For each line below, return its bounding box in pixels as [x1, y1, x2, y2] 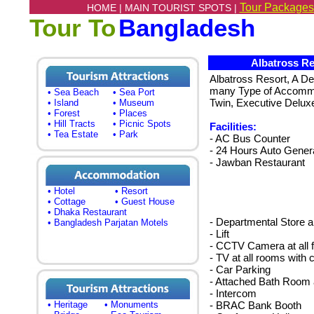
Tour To [29, 14, 116, 41]
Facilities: [209, 121, 257, 132]
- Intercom [209, 287, 257, 299]
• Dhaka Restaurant [48, 207, 127, 217]
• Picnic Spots [113, 118, 171, 129]
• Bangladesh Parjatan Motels [48, 217, 168, 228]
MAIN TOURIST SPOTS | [124, 2, 240, 13]
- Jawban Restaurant [209, 156, 305, 168]
